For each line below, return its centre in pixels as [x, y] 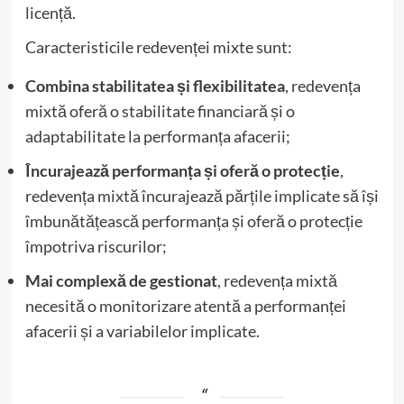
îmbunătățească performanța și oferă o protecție [193, 221]
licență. [50, 13]
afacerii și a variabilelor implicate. [142, 331]
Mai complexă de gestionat [121, 281]
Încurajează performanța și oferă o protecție [182, 171]
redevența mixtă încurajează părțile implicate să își [202, 196]
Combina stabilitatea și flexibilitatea [155, 86]
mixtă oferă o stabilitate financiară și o [160, 111]
